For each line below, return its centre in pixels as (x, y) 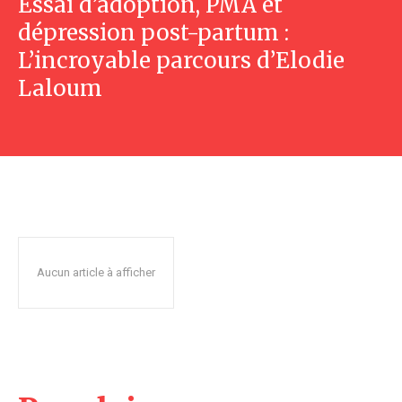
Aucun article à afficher (96, 273)
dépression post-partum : (153, 33)
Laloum (60, 89)
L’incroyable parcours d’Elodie (181, 61)
